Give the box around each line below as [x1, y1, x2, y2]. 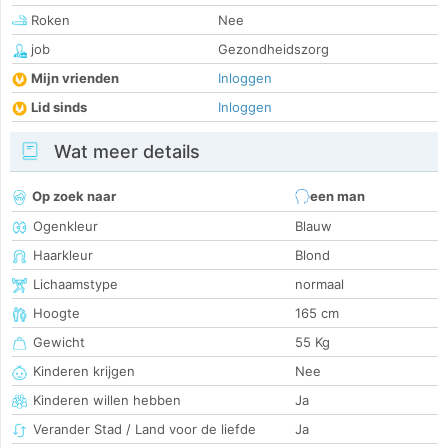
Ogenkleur [33, 218, 98, 235]
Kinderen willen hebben [33, 392, 181, 409]
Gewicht [33, 334, 85, 351]
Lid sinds [31, 99, 87, 116]
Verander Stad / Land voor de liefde [33, 421, 256, 438]
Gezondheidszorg [218, 41, 329, 58]
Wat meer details [49, 141, 200, 163]
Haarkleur [33, 247, 93, 264]
